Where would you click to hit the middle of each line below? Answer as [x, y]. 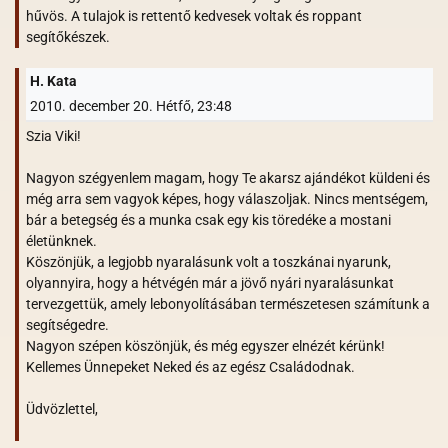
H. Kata [53, 81]
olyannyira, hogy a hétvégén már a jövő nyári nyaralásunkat [210, 282]
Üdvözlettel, [62, 408]
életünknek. [61, 240]
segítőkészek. [68, 36]
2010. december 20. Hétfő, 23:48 [130, 105]
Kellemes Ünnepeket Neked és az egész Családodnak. [190, 366]
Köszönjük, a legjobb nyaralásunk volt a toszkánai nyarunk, [208, 261]
